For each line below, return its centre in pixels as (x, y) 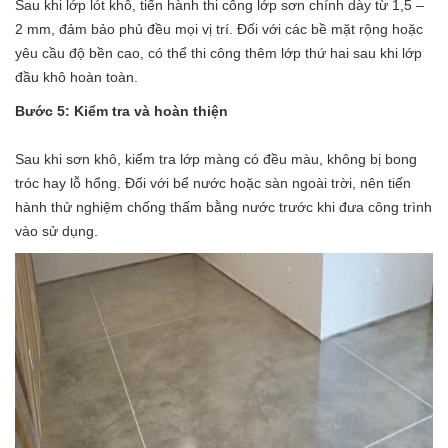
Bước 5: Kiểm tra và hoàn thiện (121, 110)
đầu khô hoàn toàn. (76, 76)
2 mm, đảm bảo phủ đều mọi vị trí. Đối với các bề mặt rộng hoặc (219, 28)
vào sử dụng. (56, 230)
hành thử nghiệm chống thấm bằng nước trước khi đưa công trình (223, 206)
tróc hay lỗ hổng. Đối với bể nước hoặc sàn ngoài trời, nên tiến (213, 182)
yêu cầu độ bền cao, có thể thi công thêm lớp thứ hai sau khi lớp (218, 52)
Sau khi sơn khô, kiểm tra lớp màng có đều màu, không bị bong (216, 158)
